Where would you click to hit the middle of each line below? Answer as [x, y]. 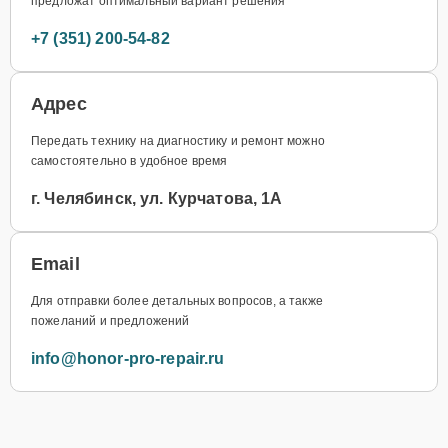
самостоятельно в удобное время [129, 160]
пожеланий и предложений [110, 320]
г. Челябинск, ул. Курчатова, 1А [157, 198]
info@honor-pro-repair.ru [128, 358]
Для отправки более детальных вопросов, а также [177, 300]
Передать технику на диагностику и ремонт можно [178, 140]
